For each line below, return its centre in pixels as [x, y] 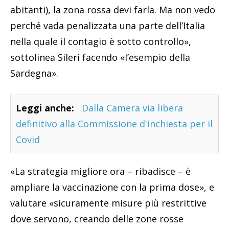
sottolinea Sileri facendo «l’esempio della [100, 58]
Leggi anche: [45, 108]
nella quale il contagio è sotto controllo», [101, 42]
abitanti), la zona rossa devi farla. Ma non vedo [113, 10]
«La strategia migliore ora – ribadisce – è [100, 171]
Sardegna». [34, 73]
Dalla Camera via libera [132, 108]
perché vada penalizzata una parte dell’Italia [108, 26]
